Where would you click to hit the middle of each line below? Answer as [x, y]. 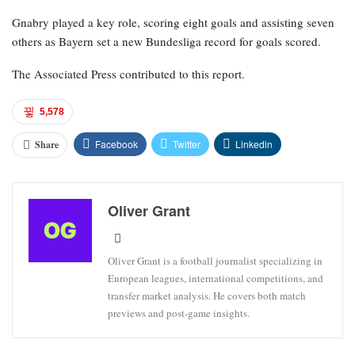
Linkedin [254, 143]
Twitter [187, 143]
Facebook [116, 143]
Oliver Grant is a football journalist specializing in [215, 260]
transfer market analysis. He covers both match [207, 295]
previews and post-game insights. [179, 313]
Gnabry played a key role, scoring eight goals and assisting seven [173, 22]
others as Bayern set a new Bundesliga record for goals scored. [166, 41]
